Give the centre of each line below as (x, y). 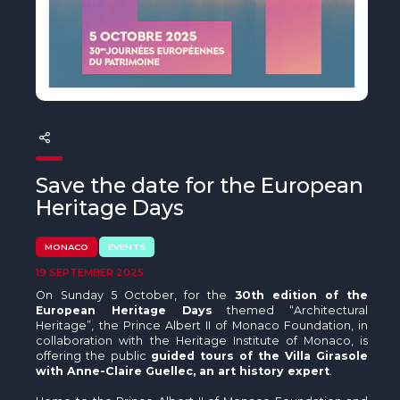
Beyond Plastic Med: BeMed (98, 43)
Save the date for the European (200, 185)
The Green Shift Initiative (89, 167)
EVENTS (127, 246)
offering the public (93, 355)
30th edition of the (301, 295)
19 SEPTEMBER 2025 (90, 272)
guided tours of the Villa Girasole (259, 355)
